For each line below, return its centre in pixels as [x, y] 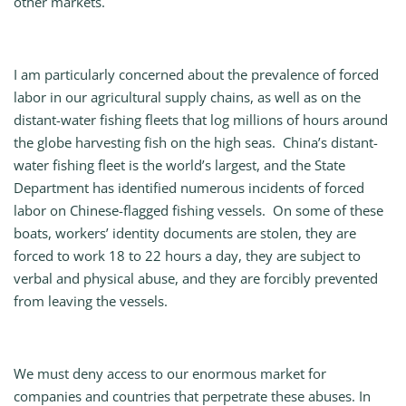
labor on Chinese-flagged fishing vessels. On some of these [198, 211]
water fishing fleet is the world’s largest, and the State [179, 165]
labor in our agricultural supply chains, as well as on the [187, 97]
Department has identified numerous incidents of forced [189, 188]
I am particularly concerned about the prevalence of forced [196, 75]
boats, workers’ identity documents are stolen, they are [185, 233]
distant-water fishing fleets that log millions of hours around [201, 120]
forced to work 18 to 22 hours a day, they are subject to [187, 256]
